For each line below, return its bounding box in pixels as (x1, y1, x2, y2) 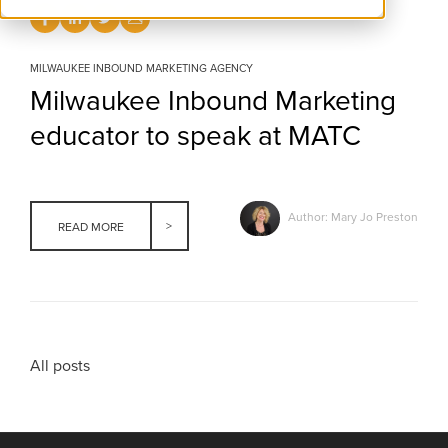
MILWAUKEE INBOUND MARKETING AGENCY (30, 62, 254, 75)
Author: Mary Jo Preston (284, 210, 418, 225)
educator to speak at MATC (30, 119, 362, 153)
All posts (30, 356, 91, 377)
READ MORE (58, 220, 125, 235)
